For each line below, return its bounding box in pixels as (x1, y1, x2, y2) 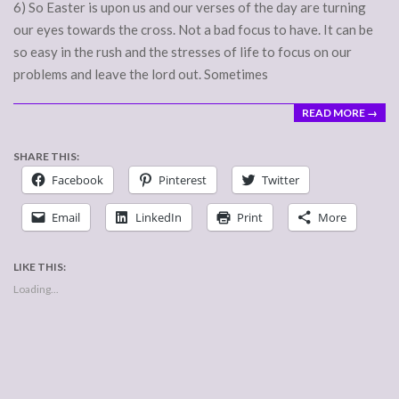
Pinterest (159, 172, 207, 189)
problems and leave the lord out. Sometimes (13, 66, 268, 83)
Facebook (52, 172, 103, 189)
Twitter (262, 172, 299, 189)
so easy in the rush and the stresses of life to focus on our (13, 44, 352, 61)
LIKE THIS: (13, 260, 66, 274)
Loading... (13, 282, 59, 297)
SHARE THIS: (13, 150, 79, 164)
